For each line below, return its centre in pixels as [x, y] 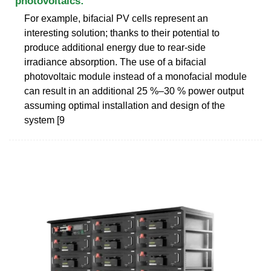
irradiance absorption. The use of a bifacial [115, 62]
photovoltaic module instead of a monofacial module [135, 76]
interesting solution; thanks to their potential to [122, 33]
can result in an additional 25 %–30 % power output [134, 91]
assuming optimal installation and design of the [125, 105]
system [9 [44, 120]
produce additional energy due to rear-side [115, 47]
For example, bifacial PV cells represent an [116, 18]
